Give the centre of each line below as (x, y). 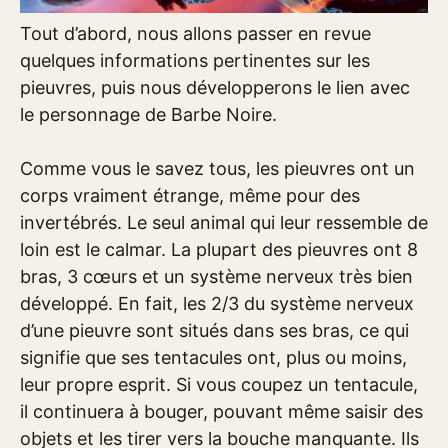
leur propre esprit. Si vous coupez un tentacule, (219, 384)
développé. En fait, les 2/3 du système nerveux (217, 303)
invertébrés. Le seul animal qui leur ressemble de (224, 222)
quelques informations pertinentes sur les (195, 60)
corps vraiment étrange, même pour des (190, 195)
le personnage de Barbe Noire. (148, 114)
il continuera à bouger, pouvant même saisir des (221, 411)
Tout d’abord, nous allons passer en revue (195, 33)
